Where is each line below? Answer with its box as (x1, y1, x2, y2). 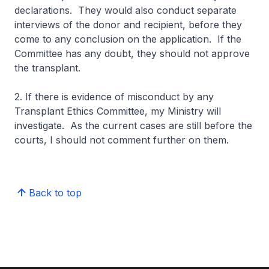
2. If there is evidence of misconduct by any (14, 91, 214, 103)
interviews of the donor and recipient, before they (14, 19, 242, 31)
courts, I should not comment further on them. (14, 134, 232, 146)
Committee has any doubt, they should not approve (14, 47, 250, 59)
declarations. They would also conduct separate (14, 4, 237, 16)
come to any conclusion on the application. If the (14, 33, 241, 45)
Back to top (29, 187, 82, 199)
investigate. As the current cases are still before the (14, 119, 252, 131)
